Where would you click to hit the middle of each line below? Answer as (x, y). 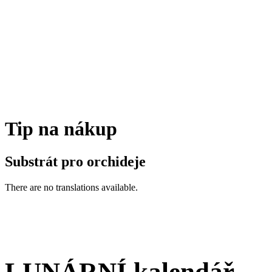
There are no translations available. (71, 187)
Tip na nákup (61, 129)
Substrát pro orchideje (75, 161)
